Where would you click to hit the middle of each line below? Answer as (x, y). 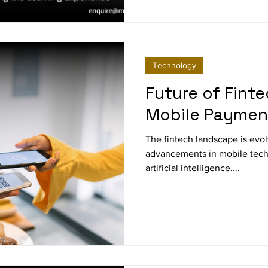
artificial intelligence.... (193, 168)
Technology (174, 65)
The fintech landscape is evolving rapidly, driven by (170, 139)
